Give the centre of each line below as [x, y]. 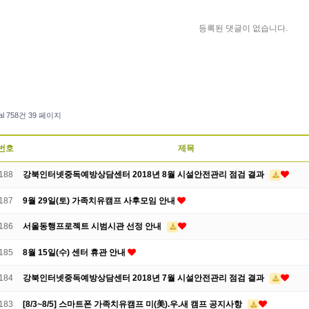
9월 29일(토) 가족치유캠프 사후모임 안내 [100, 201]
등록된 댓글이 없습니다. [243, 28]
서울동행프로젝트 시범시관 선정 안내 [93, 226]
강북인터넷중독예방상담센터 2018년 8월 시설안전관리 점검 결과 [144, 175]
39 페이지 [44, 115]
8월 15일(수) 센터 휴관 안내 [75, 252]
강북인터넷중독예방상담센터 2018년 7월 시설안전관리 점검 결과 [144, 278]
